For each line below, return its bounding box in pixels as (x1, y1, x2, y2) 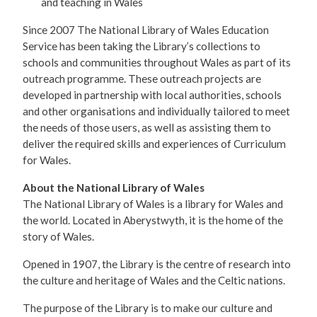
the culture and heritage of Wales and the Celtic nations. (23, 274, 285, 287)
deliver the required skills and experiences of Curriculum (23, 137, 286, 151)
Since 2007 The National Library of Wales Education (23, 23, 269, 37)
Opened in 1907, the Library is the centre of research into (23, 258, 291, 271)
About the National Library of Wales (23, 181, 204, 195)
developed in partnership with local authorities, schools (23, 88, 282, 102)
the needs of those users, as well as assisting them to (23, 121, 271, 134)
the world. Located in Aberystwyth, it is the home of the (23, 214, 283, 227)
